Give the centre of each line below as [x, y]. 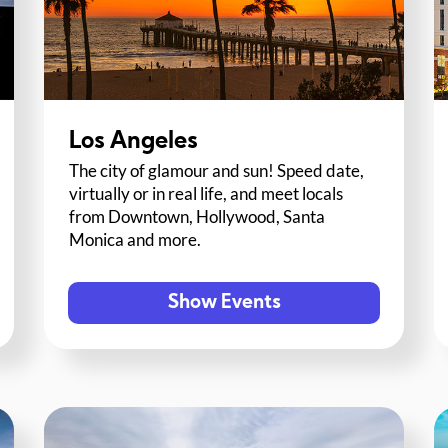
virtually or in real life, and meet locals [206, 194]
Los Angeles [134, 142]
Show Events [224, 303]
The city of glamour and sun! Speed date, [217, 171]
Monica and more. [135, 240]
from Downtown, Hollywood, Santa [197, 217]
